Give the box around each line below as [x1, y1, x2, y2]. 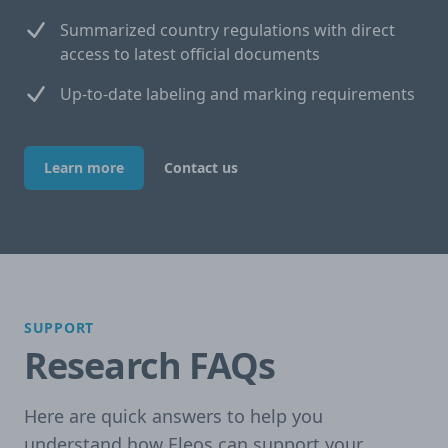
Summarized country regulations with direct [60, 18, 395, 41]
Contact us [164, 157, 238, 177]
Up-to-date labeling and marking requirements [60, 82, 415, 105]
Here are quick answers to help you [24, 403, 323, 428]
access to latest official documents [60, 42, 320, 65]
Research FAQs [24, 340, 276, 390]
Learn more [44, 157, 124, 177]
